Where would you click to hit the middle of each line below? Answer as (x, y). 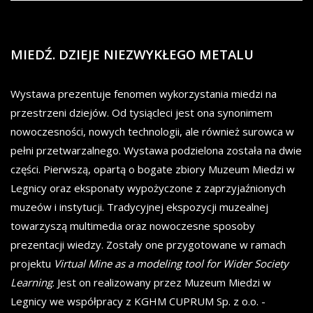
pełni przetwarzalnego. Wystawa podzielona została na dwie (156, 151)
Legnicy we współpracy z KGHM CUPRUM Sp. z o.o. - (138, 301)
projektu (32, 264)
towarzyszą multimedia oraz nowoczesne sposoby (133, 226)
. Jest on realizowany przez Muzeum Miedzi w (162, 283)
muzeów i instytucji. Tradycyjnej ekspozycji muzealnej (139, 207)
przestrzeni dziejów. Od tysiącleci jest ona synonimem (141, 113)
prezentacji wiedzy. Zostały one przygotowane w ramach (148, 245)
